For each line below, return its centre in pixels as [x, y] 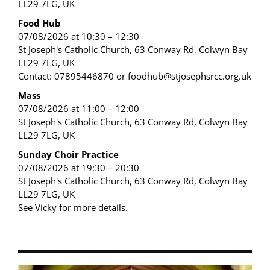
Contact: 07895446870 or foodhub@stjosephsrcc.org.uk [135, 76]
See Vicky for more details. [73, 208]
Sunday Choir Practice [68, 155]
